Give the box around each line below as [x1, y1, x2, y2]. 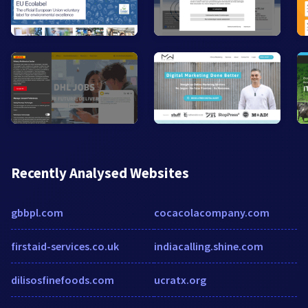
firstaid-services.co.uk [11, 239, 119, 253]
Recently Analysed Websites [11, 163, 189, 182]
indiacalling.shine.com [154, 239, 263, 253]
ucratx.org [154, 272, 206, 287]
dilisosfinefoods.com [11, 272, 114, 287]
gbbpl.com [11, 205, 63, 219]
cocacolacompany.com [154, 205, 269, 219]
